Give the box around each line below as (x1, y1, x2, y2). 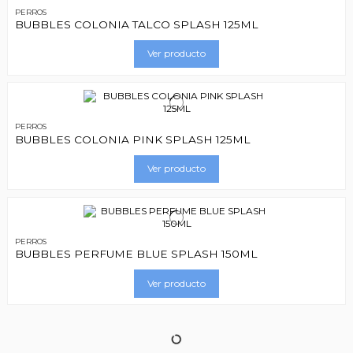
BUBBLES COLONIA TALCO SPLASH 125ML (14, 17, 258, 31)
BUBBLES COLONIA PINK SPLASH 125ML (14, 132, 251, 146)
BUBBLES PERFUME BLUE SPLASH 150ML (14, 247, 258, 261)
